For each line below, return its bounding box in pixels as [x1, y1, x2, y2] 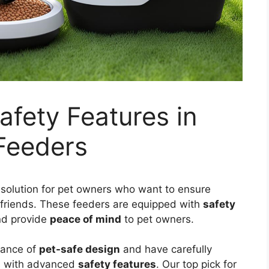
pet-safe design [39, 243, 120, 256]
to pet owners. [121, 213, 194, 225]
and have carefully [120, 243, 212, 256]
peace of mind [50, 213, 121, 225]
